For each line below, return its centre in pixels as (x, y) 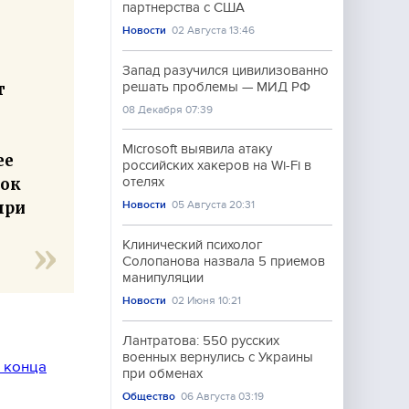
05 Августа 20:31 (214, 204)
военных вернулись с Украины (218, 357)
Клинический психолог (193, 245)
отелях (143, 182)
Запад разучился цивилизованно (225, 70)
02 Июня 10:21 (207, 300)
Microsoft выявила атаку (197, 149)
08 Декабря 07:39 (168, 110)
